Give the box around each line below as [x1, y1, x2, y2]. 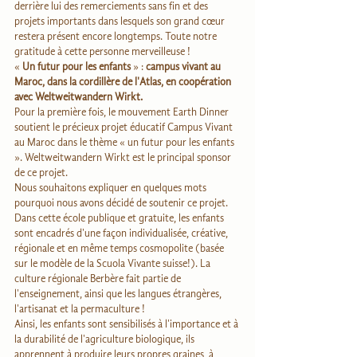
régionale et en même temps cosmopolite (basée [14, 242, 226, 255]
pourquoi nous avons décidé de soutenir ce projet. [14, 197, 230, 210]
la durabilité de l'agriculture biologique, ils [14, 333, 197, 346]
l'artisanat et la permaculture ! [14, 303, 145, 316]
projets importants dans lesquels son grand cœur [14, 15, 227, 28]
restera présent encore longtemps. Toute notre [14, 30, 219, 43]
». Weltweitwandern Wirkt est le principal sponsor [14, 151, 233, 164]
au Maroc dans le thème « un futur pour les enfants [14, 136, 237, 149]
